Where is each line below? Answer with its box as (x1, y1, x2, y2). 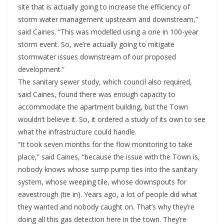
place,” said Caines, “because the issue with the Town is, (18, 152, 200, 162)
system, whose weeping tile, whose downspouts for (18, 177, 186, 187)
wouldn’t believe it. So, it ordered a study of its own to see (18, 114, 205, 124)
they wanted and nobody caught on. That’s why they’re (18, 202, 194, 212)
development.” (18, 64, 64, 74)
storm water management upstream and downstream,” (18, 14, 198, 24)
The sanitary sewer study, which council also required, (18, 77, 192, 87)
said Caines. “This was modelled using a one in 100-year (18, 27, 198, 37)
